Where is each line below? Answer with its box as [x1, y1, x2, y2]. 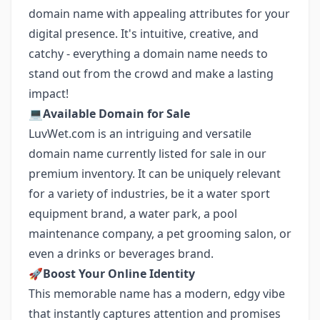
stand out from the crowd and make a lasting [29, 66, 274, 81]
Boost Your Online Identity [43, 266, 195, 281]
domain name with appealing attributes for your [29, 6, 290, 21]
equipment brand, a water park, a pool [29, 206, 237, 221]
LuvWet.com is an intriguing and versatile [29, 126, 251, 141]
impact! [29, 86, 69, 101]
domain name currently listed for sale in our [29, 146, 266, 161]
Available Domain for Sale [43, 106, 190, 121]
